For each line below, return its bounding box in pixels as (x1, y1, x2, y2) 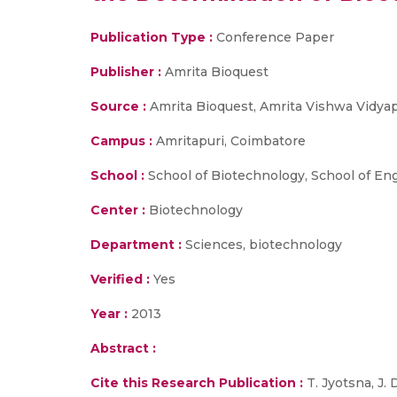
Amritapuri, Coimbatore (152, 133, 306, 149)
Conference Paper (213, 29, 334, 45)
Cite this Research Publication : (90, 375, 303, 391)
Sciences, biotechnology (182, 237, 342, 253)
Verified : (90, 271, 150, 287)
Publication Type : (90, 29, 213, 45)
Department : (90, 237, 182, 253)
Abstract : (90, 340, 156, 356)
